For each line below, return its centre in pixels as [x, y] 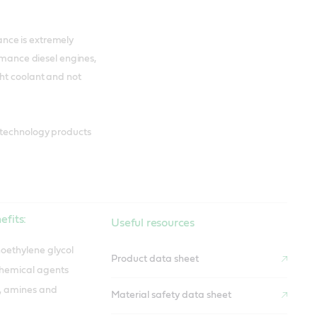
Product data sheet [155, 259]
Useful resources [153, 223]
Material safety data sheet [172, 295]
